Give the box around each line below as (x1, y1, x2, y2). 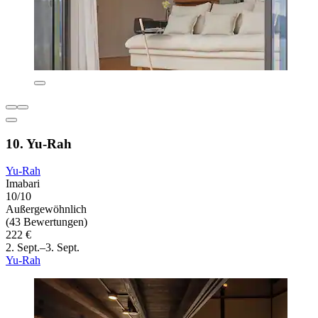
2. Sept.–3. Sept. (6, 241, 79, 254)
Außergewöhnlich (6, 203, 87, 216)
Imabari (6, 177, 40, 190)
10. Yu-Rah (6, 136, 72, 151)
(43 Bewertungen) (6, 216, 87, 229)
